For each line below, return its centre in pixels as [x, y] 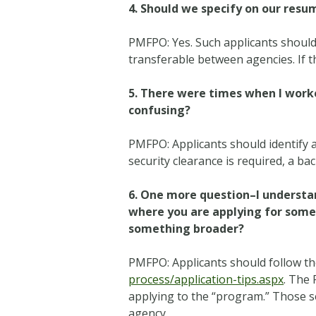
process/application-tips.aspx [206, 280]
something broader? [187, 229]
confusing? [160, 110]
